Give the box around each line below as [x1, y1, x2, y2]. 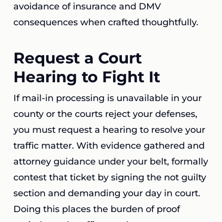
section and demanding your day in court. [13, 188, 200, 199]
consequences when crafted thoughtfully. [13, 17, 198, 28]
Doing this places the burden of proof [13, 204, 180, 215]
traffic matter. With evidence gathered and [13, 140, 205, 151]
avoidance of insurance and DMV [13, 1, 161, 12]
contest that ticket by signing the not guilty [13, 172, 206, 183]
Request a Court [13, 49, 142, 67]
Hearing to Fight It [13, 67, 160, 86]
